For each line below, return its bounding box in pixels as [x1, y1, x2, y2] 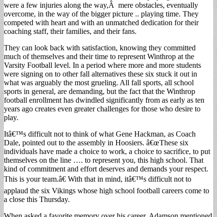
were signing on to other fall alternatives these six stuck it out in [4, 69, 197, 78]
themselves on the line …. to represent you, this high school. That [4, 155, 203, 164]
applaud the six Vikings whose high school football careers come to [4, 186, 209, 195]
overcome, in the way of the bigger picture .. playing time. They [4, 9, 199, 18]
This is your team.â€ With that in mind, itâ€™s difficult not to [4, 174, 191, 183]
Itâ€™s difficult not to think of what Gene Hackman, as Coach [4, 129, 196, 138]
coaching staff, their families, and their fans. [4, 27, 137, 35]
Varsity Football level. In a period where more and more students [4, 61, 201, 69]
